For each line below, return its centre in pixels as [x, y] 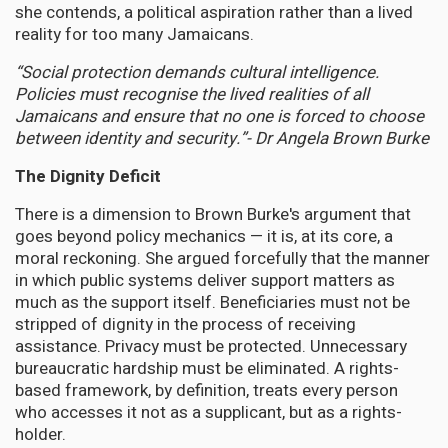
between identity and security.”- [133, 139]
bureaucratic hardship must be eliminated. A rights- [207, 369]
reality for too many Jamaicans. [134, 35]
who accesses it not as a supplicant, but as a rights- [208, 413]
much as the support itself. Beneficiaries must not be [212, 303]
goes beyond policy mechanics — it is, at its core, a [204, 237]
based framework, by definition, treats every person [206, 391]
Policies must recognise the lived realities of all [192, 95]
